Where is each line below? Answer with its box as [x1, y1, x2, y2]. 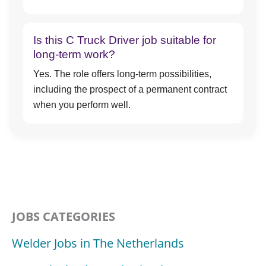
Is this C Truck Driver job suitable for [33, 34, 216, 46]
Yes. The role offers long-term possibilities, [33, 69, 211, 79]
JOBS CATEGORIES [12, 208, 115, 224]
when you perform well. [33, 100, 131, 110]
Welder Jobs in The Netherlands [12, 235, 184, 251]
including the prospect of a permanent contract [33, 84, 227, 94]
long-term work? [33, 48, 115, 61]
